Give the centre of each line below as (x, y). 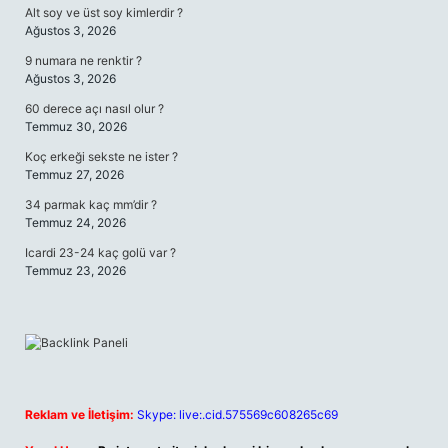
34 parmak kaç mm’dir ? (91, 204)
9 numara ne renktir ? (83, 60)
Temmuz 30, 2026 (76, 126)
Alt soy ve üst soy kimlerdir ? (104, 12)
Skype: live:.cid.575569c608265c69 (237, 414)
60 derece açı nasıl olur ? (94, 108)
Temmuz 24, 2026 (75, 222)
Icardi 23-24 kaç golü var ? (100, 252)
